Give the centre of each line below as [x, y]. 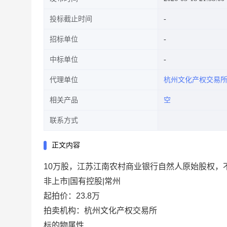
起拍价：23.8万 [72, 196]
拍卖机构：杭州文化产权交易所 [100, 211]
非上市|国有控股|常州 [82, 181]
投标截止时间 [71, 19]
